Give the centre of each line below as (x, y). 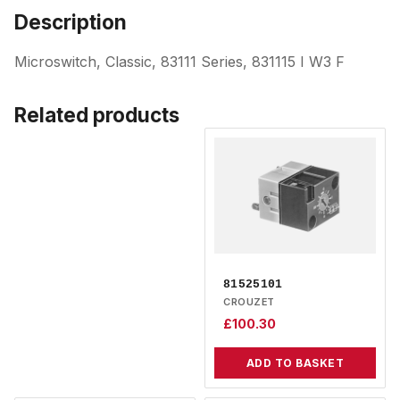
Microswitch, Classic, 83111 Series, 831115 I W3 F (179, 61)
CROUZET (249, 301)
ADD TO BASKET (295, 362)
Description (71, 21)
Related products (97, 114)
